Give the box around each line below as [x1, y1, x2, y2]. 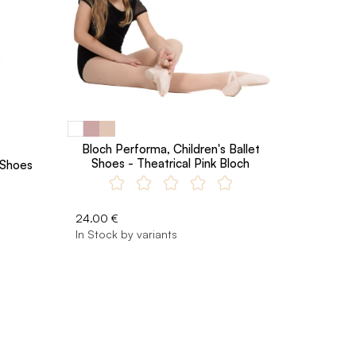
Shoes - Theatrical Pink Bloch [91, 155, 250, 171]
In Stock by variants [75, 226, 177, 241]
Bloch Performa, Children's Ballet [81, 141, 260, 157]
